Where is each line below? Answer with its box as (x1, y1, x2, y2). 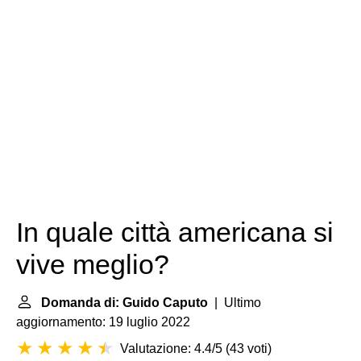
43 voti (230, 342, 268, 355)
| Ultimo (208, 296, 261, 309)
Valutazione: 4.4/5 (120, 342, 222, 355)
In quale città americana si (16, 218, 334, 247)
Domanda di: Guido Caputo (41, 296, 208, 309)
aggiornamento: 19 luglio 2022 (16, 315, 190, 329)
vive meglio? (16, 250, 169, 280)
